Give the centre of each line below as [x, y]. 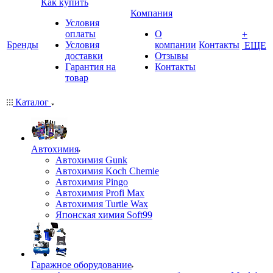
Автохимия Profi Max [100, 193]
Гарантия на [90, 67]
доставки [84, 56]
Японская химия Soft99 [104, 215]
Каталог [32, 102]
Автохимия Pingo [92, 182]
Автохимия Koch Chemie [107, 171]
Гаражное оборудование [81, 265]
